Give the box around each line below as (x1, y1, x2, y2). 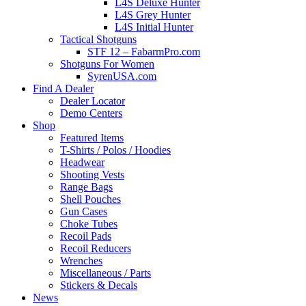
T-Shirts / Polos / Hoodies (60, 143, 171, 156)
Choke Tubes (60, 217, 117, 229)
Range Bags (60, 180, 113, 193)
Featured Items (60, 131, 124, 143)
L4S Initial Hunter (115, 20, 193, 33)
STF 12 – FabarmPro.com (87, 45, 200, 57)
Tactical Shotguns (60, 33, 137, 45)
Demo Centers (60, 107, 122, 119)
